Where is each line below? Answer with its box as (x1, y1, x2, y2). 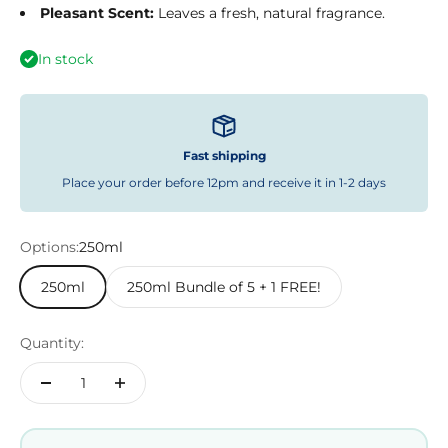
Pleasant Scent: (40, 4, 154, 23)
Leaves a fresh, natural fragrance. (154, 4, 385, 23)
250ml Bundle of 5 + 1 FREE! (127, 278, 321, 297)
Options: (20, 238, 79, 257)
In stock (38, 50, 93, 69)
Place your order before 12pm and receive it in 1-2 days (62, 175, 386, 191)
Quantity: (20, 334, 84, 353)
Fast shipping (182, 148, 266, 164)
